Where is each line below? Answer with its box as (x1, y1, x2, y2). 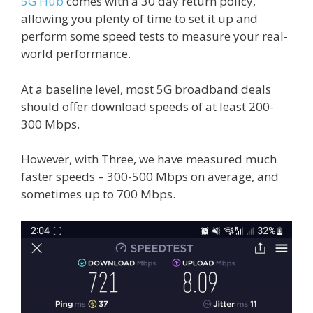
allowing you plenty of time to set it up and (21, 10, 258, 27)
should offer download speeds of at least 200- (21, 98, 274, 115)
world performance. (21, 45, 131, 62)
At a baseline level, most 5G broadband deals (21, 80, 271, 97)
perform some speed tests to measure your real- (21, 28, 288, 45)
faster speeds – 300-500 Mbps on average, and (21, 168, 279, 185)
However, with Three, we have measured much (21, 151, 277, 168)
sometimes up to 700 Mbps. (21, 186, 175, 203)
